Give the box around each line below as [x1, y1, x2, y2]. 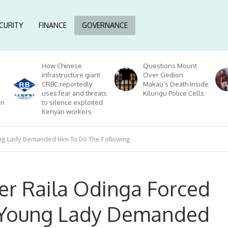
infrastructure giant [41, 71, 100, 79]
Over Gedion [142, 71, 183, 79]
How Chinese [41, 62, 82, 70]
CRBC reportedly [41, 80, 92, 88]
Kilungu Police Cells [142, 89, 204, 97]
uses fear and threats [41, 89, 107, 97]
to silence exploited [41, 98, 103, 106]
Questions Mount [142, 62, 197, 70]
